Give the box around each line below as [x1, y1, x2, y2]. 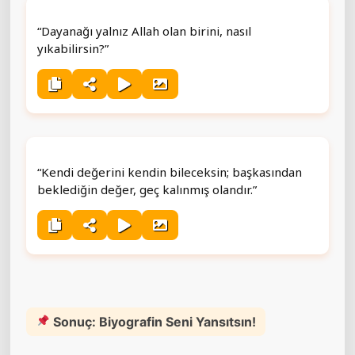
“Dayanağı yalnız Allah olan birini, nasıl [37, 22, 251, 39]
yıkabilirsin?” [37, 40, 109, 56]
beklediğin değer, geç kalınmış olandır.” [37, 181, 257, 197]
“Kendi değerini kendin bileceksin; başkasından [37, 163, 302, 180]
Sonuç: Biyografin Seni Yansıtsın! [50, 313, 257, 330]
